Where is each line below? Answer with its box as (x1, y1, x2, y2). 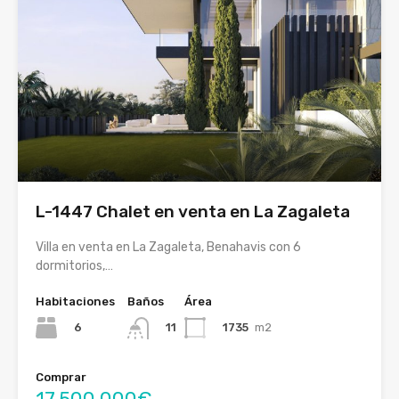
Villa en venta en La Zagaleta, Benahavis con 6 (36, 240, 301, 256)
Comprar (36, 370, 86, 384)
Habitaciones (36, 295, 115, 309)
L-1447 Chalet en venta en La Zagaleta (36, 201, 350, 223)
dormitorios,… (36, 258, 113, 274)
